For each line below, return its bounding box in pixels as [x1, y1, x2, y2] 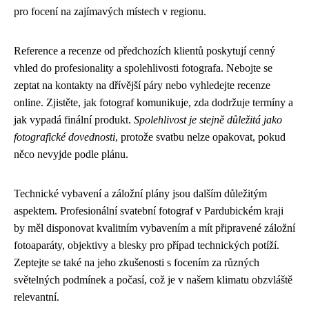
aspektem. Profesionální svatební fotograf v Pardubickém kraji [14, 205, 283, 217]
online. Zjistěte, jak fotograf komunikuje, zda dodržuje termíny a [14, 97, 293, 108]
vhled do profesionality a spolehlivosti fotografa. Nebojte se [14, 62, 272, 74]
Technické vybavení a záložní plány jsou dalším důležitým [14, 188, 267, 199]
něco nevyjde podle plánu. [14, 148, 128, 160]
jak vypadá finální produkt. [14, 114, 134, 126]
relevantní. [14, 291, 59, 303]
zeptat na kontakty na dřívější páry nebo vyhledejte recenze [14, 79, 270, 91]
